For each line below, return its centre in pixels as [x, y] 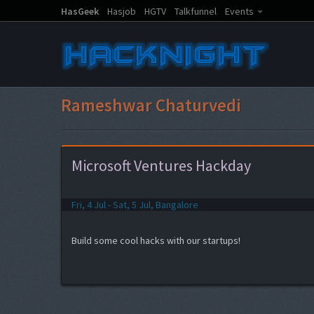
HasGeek [80, 11]
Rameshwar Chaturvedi [151, 105]
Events [239, 11]
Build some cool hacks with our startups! [156, 240]
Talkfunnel [196, 11]
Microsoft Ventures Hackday [161, 165]
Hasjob [122, 11]
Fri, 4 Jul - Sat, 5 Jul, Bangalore [135, 205]
